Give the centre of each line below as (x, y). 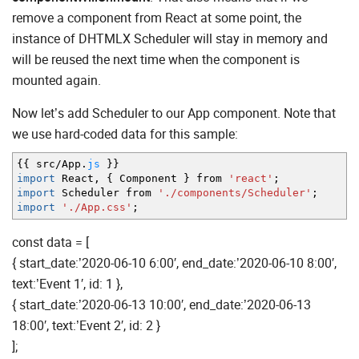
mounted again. (56, 81)
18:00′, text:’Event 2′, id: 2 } (86, 326)
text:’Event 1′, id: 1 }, (67, 284)
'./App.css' (97, 208)
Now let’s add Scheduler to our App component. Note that (174, 113)
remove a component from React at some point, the (157, 18)
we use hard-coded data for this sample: (125, 134)
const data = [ (50, 242)
